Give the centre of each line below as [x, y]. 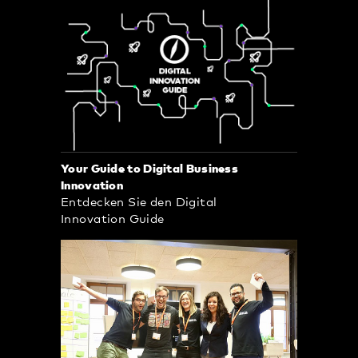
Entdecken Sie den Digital [139, 202]
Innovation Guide [113, 219]
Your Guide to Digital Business [150, 169]
